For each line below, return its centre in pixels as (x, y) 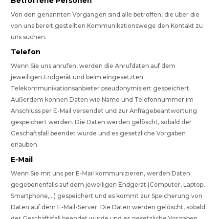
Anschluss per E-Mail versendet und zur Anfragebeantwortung (104, 111)
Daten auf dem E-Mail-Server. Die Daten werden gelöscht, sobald (108, 207)
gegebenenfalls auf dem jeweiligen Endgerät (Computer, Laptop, (108, 185)
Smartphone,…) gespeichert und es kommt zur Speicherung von (107, 196)
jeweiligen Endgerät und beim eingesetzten (77, 77)
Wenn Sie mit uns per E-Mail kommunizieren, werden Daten (101, 174)
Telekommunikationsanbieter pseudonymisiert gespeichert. (101, 88)
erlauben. (25, 145)
